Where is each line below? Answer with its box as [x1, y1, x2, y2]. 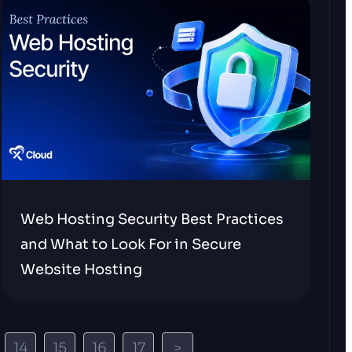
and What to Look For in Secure [20, 236, 242, 253]
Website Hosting [20, 261, 143, 278]
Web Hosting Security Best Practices [20, 211, 284, 228]
